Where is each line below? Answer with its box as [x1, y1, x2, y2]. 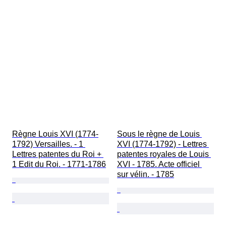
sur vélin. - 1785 [117, 170, 174, 179]
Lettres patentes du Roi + [12, 150, 103, 159]
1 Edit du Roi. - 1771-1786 [12, 160, 106, 169]
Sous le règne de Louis [117, 130, 202, 139]
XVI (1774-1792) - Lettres [117, 140, 209, 149]
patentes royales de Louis [117, 150, 211, 159]
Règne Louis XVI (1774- [12, 130, 98, 139]
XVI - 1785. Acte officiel [117, 160, 202, 169]
